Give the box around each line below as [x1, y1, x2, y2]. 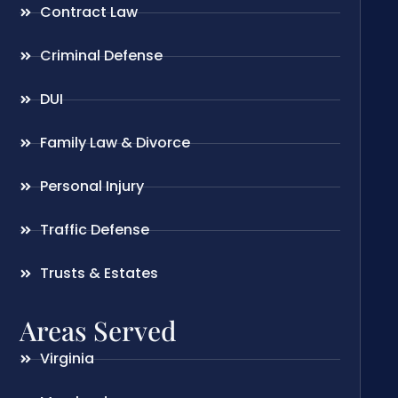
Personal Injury [39, 176, 144, 197]
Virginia [39, 348, 94, 370]
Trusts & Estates [39, 263, 158, 284]
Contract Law [39, 2, 138, 23]
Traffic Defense [39, 219, 149, 241]
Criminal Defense [39, 45, 163, 67]
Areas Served [20, 313, 178, 349]
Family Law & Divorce [39, 132, 190, 154]
